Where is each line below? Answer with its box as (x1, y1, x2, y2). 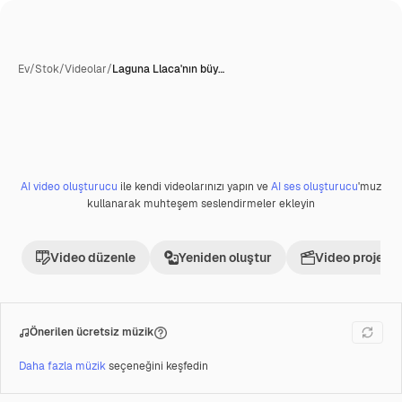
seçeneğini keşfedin (109, 359, 208, 373)
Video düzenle (50, 249, 135, 266)
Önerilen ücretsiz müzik (30, 325, 154, 339)
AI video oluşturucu (21, 179, 118, 194)
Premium (38, 185, 85, 200)
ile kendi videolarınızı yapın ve (118, 179, 271, 194)
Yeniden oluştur (179, 249, 272, 266)
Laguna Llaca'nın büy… (112, 62, 224, 76)
